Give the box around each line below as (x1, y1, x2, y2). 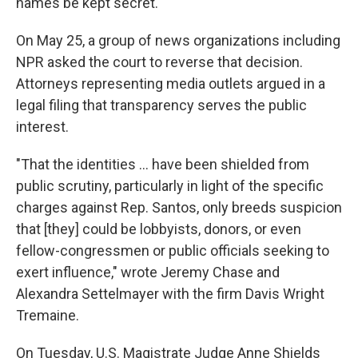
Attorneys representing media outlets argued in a (16, 75, 325, 92)
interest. (16, 118, 69, 135)
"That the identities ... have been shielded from (16, 156, 309, 173)
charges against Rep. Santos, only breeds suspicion (16, 199, 342, 216)
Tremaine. (16, 307, 79, 324)
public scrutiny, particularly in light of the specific (16, 177, 324, 194)
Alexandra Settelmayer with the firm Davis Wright (16, 285, 324, 302)
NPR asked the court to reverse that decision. (16, 54, 303, 70)
